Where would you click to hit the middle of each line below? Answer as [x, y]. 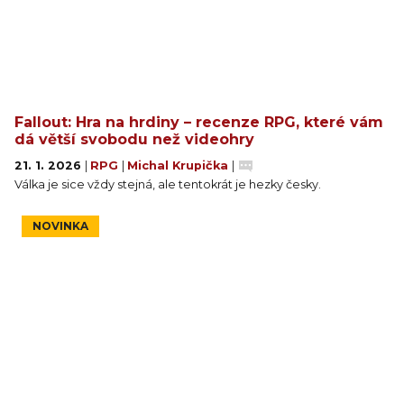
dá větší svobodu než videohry [134, 139]
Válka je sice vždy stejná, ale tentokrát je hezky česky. [168, 184]
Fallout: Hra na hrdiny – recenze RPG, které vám [199, 122]
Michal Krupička [179, 165]
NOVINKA [60, 226]
